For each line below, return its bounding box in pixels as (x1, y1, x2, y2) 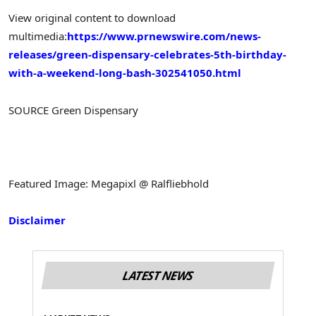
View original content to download (8, 11, 176, 25)
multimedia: (8, 29, 67, 44)
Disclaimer (8, 213, 66, 228)
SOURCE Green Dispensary (8, 102, 138, 117)
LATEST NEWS (121, 267, 195, 284)
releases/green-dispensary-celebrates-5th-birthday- (8, 47, 286, 62)
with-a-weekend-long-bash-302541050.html (8, 66, 241, 80)
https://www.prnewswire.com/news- (67, 29, 261, 44)
